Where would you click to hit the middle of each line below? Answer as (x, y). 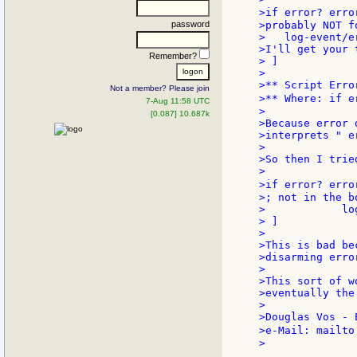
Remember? (174, 55)
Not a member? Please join (160, 88)
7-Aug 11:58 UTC (178, 100)
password (190, 24)
